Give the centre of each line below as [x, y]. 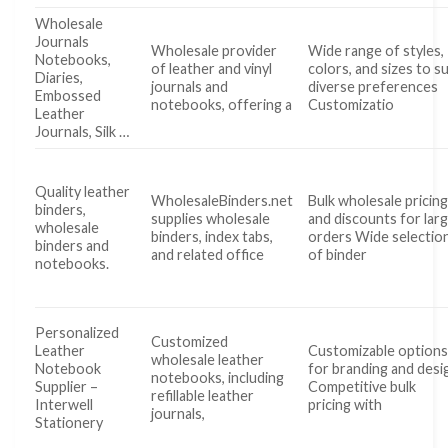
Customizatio [351, 105]
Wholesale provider [214, 51]
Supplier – [66, 387]
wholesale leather [208, 360]
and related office [208, 255]
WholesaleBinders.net [222, 201]
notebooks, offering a [222, 105]
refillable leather [203, 396]
